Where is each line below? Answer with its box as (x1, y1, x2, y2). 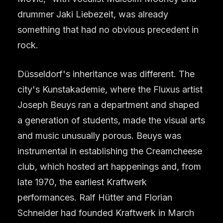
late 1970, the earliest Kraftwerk (17, 176, 147, 187)
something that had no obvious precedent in (17, 24, 199, 35)
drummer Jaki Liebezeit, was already (17, 8, 168, 19)
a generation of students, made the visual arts (17, 114, 205, 125)
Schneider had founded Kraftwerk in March (17, 207, 194, 218)
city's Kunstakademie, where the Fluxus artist (17, 84, 203, 95)
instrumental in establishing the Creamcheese (17, 145, 202, 156)
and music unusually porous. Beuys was (17, 130, 181, 141)
